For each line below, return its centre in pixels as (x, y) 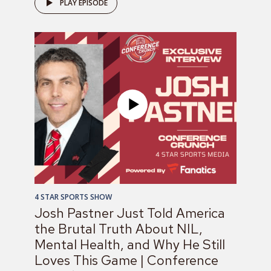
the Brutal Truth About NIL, (119, 229)
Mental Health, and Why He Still (130, 244)
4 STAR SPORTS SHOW (73, 197)
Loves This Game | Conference (126, 260)
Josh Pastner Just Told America (130, 213)
